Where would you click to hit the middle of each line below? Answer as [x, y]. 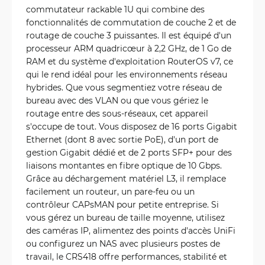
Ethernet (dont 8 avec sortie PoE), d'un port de [122, 139]
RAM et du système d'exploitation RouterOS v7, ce [130, 61]
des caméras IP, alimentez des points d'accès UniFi [131, 230]
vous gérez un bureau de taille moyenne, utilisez [125, 217]
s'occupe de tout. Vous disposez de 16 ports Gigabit [132, 126]
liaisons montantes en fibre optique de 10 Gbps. [124, 165]
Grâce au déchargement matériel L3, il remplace [126, 178]
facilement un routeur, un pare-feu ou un [110, 191]
